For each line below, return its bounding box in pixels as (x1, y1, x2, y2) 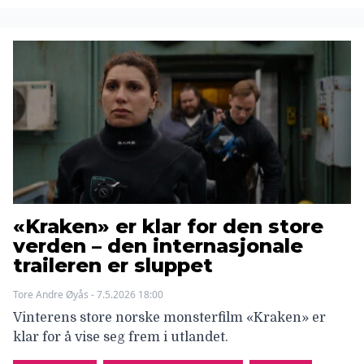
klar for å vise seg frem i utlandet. (13, 330, 228, 345)
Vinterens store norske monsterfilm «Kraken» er (13, 310, 326, 326)
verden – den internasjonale (13, 234, 303, 258)
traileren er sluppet (13, 253, 213, 278)
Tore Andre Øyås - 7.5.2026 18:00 (13, 288, 163, 302)
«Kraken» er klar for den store (13, 214, 323, 239)
